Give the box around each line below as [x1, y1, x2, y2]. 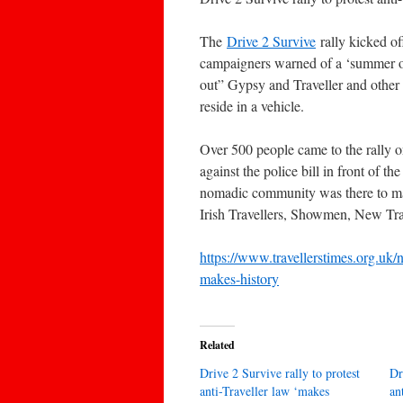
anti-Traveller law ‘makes [200, 382, 329, 399]
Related [200, 337, 235, 353]
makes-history [200, 269, 279, 288]
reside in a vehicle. [200, 96, 304, 115]
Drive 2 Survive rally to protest [200, 364, 360, 381]
